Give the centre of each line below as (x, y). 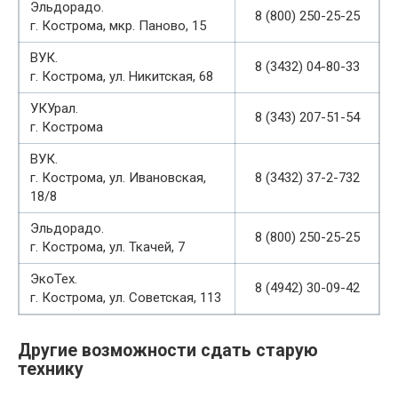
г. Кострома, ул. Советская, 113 (126, 298)
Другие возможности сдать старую (168, 351)
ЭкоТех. (54, 279)
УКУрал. (54, 108)
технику (51, 370)
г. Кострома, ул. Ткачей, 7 (107, 247)
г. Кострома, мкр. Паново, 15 (118, 26)
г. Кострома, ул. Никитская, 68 (122, 76)
